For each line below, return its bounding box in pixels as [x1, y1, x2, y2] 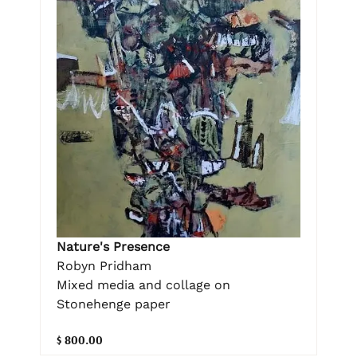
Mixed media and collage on [57, 277, 230, 292]
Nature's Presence [57, 238, 170, 254]
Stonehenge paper [57, 296, 171, 312]
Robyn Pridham [57, 257, 151, 273]
